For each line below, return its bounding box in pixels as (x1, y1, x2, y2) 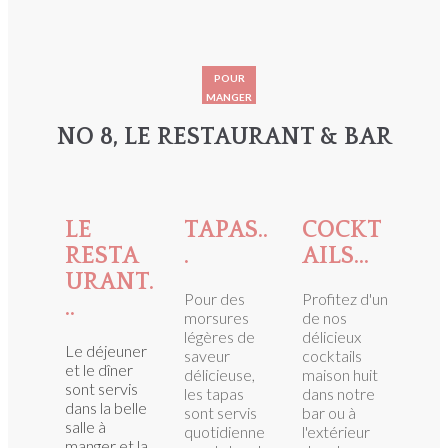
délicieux (302, 326, 361, 346)
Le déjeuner (65, 340, 147, 360)
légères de (184, 326, 255, 346)
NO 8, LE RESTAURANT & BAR (56, 123, 392, 150)
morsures (184, 307, 249, 327)
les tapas (184, 383, 244, 403)
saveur (184, 345, 230, 365)
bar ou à (302, 402, 356, 422)
